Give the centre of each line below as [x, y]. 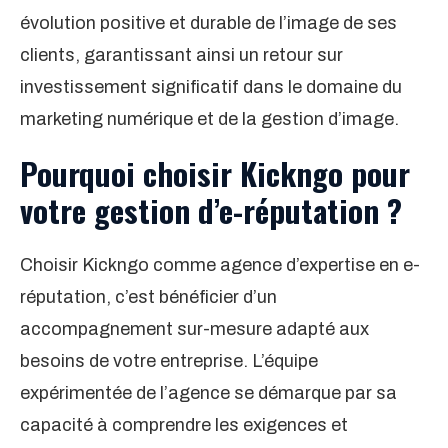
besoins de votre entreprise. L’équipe [169, 361]
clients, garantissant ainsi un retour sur [181, 55]
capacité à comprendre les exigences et [184, 425]
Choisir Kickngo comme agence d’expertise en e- [220, 265]
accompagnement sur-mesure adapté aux [194, 329]
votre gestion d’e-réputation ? [211, 210]
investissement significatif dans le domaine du [211, 87]
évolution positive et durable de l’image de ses [208, 23]
